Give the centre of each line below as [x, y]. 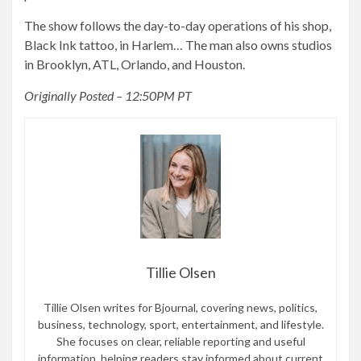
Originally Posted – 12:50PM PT [108, 95]
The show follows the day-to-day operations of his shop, [178, 25]
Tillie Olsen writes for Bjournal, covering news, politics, [180, 308]
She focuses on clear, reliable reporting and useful [180, 342]
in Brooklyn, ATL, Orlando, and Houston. [135, 64]
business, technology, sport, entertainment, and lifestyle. [180, 325]
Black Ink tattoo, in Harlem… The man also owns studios [178, 44]
